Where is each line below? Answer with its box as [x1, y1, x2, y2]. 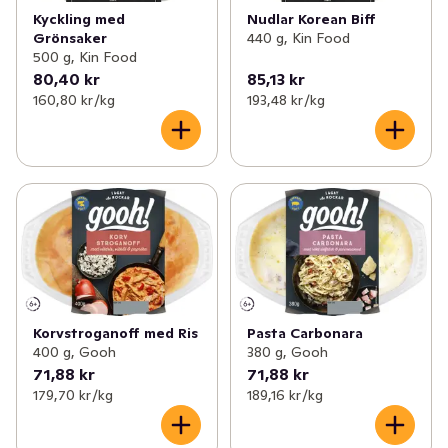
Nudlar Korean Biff [246, 9, 376, 28]
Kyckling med [33, 10, 125, 29]
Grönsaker [33, 29, 107, 48]
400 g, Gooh [33, 342, 116, 361]
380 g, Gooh [246, 342, 328, 361]
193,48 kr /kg [246, 91, 325, 110]
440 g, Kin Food [246, 28, 350, 47]
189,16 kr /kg [246, 385, 323, 404]
